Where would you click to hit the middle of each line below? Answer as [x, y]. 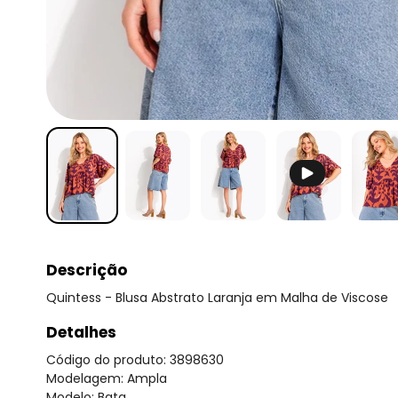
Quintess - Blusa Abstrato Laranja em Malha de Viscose [217, 297]
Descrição [87, 270]
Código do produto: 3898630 [135, 359]
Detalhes [81, 332]
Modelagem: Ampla [107, 378]
